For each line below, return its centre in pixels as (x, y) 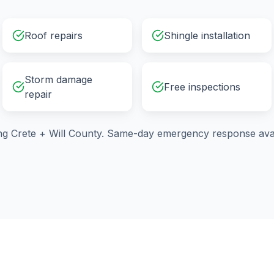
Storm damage (58, 80)
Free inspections (202, 87)
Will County (75, 133)
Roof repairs (54, 35)
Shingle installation (207, 35)
